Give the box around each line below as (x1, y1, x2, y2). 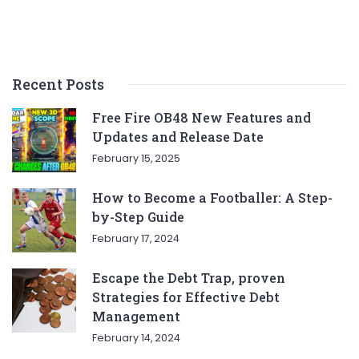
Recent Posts (12, 75, 104, 95)
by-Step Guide (92, 208, 184, 226)
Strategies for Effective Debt (92, 288, 280, 306)
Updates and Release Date (92, 128, 264, 146)
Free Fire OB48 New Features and (92, 109, 311, 127)
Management (92, 308, 180, 325)
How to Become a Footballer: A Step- (92, 189, 333, 207)
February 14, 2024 (92, 331, 180, 345)
